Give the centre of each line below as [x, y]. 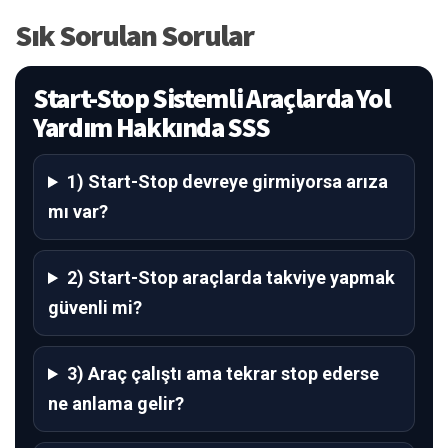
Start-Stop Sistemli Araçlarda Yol [212, 98]
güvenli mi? [95, 308]
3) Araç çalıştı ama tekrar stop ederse [223, 374]
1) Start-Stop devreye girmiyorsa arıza [228, 182]
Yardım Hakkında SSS [151, 127]
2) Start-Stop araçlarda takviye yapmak [231, 278]
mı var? [78, 212]
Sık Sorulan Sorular [134, 35]
